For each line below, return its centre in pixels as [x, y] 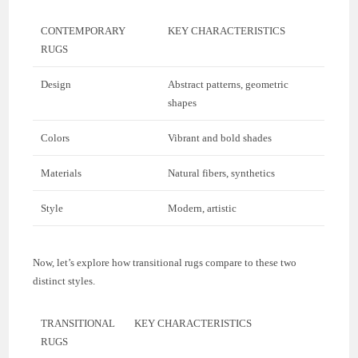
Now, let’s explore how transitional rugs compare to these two [165, 262]
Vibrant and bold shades [220, 137]
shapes [183, 102]
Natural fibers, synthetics [222, 173]
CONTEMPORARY [84, 30]
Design [56, 84]
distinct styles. [64, 280]
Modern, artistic [203, 208]
